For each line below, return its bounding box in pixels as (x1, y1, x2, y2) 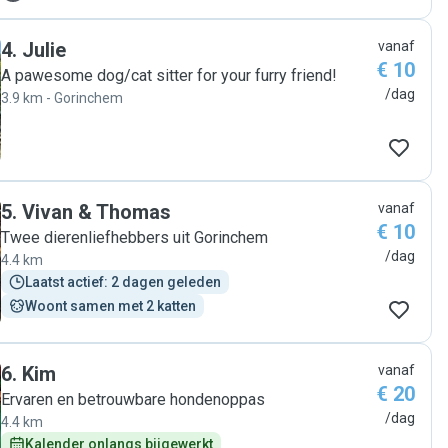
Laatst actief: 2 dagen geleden (25, 274, 221, 290)
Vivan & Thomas (22, 200, 171, 224)
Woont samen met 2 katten (25, 298, 196, 314)
